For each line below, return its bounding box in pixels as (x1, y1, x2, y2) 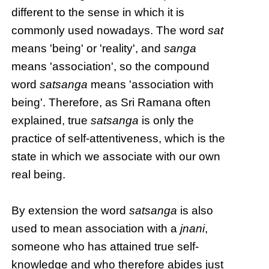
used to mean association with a (11, 222, 181, 235)
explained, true (11, 114, 91, 127)
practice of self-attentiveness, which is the (11, 132, 226, 145)
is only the (139, 114, 195, 127)
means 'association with (88, 78, 214, 91)
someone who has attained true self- (11, 240, 199, 253)
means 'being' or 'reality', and (11, 42, 165, 55)
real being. (11, 168, 66, 181)
